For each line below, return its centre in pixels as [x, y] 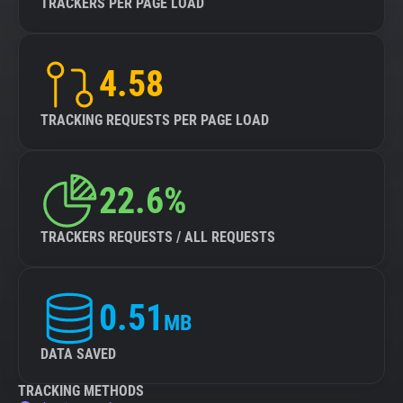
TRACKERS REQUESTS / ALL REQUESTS [158, 237]
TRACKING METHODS [81, 391]
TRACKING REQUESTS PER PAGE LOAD [155, 120]
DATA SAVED [78, 354]
